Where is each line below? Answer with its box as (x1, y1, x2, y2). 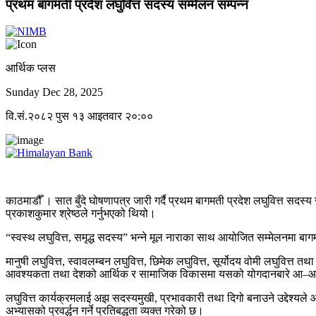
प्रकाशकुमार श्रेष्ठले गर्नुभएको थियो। (6, 207, 156, 220)
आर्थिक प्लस (6, 62, 56, 75)
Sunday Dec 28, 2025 (6, 86, 103, 99)
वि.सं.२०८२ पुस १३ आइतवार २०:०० (6, 110, 153, 123)
